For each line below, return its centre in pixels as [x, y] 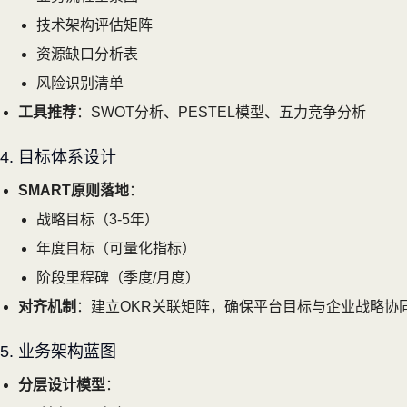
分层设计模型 [62, 384]
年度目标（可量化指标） [116, 248]
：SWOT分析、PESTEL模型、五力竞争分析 [221, 112]
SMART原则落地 [74, 190]
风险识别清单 [80, 83]
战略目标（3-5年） [98, 219]
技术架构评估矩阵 [94, 25]
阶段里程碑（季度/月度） [118, 277]
